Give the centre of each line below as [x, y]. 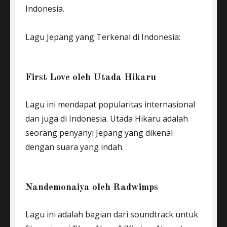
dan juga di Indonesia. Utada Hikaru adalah [107, 119]
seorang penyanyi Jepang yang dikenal [99, 133]
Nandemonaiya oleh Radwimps [92, 188]
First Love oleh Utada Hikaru [91, 78]
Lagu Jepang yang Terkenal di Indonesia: [103, 37]
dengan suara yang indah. [74, 147]
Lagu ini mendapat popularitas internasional [110, 104]
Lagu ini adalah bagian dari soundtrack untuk [112, 214]
